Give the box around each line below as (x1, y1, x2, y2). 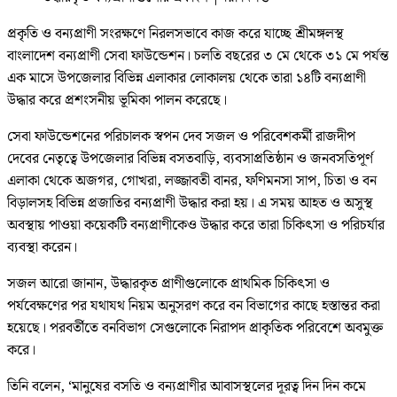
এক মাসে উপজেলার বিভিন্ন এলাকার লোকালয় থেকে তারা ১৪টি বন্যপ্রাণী (7, 66, 366, 90)
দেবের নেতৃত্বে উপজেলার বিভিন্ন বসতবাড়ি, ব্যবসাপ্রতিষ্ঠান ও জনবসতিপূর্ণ (7, 147, 373, 170)
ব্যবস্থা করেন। (7, 236, 77, 259)
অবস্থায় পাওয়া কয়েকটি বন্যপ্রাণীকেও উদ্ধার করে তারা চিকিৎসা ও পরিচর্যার (7, 214, 385, 237)
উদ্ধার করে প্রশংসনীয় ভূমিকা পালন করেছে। (7, 89, 227, 112)
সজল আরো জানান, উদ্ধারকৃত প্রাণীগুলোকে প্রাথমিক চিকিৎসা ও (7, 272, 330, 295)
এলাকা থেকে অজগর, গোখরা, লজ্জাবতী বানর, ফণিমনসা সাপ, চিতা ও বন (7, 169, 377, 192)
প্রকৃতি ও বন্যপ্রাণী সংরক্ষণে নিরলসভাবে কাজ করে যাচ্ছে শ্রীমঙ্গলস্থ (7, 22, 344, 45)
